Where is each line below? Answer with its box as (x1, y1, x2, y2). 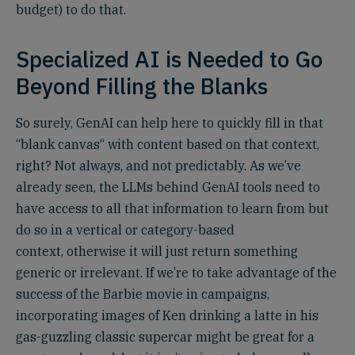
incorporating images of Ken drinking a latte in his (16, 307, 319, 323)
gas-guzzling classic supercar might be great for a (16, 328, 315, 345)
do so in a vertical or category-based (16, 221, 235, 238)
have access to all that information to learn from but (16, 200, 329, 216)
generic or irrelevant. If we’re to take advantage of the (16, 264, 337, 281)
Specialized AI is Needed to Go (16, 44, 323, 74)
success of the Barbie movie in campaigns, (16, 285, 269, 302)
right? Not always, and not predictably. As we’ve (16, 157, 301, 174)
